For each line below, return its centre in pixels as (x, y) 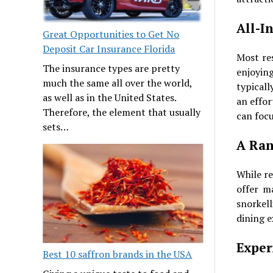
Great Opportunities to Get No (111, 34)
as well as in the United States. (110, 98)
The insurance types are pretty (112, 69)
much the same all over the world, (118, 83)
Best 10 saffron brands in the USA (118, 254)
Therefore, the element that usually (122, 112)
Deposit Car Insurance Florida (109, 49)
